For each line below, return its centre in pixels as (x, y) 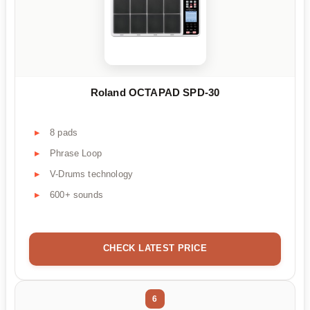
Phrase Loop (76, 154)
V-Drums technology (92, 174)
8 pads (64, 133)
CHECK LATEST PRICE (155, 248)
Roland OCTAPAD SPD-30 (155, 93)
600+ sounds (76, 195)
